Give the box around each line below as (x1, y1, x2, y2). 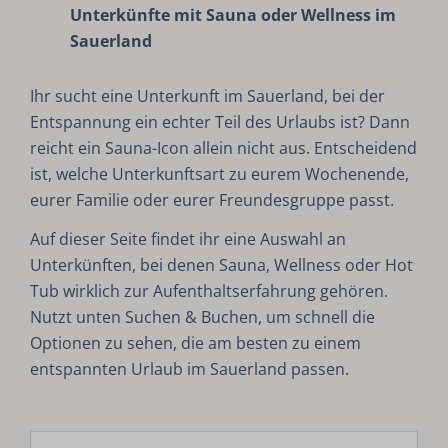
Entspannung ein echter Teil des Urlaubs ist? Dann (30, 111, 411, 134)
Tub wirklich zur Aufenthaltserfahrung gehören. (30, 280, 389, 303)
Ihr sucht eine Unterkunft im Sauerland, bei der (30, 85, 386, 108)
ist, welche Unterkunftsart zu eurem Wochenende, (30, 163, 410, 186)
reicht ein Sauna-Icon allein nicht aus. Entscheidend (30, 137, 418, 160)
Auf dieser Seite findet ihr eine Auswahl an (30, 228, 347, 251)
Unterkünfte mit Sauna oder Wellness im (70, 4, 396, 26)
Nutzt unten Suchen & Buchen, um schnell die (30, 306, 376, 329)
